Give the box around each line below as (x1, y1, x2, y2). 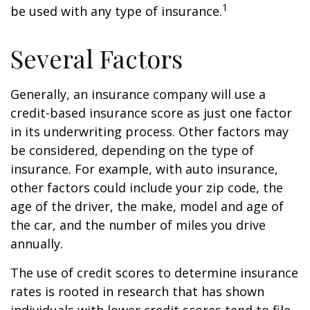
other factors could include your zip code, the (10, 179, 283, 196)
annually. (10, 235, 63, 252)
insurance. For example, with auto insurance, (10, 161, 278, 177)
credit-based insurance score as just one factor (10, 104, 292, 121)
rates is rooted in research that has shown (10, 283, 264, 300)
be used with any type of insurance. (10, 3, 222, 19)
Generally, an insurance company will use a (10, 86, 266, 102)
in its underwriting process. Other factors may (10, 123, 289, 140)
